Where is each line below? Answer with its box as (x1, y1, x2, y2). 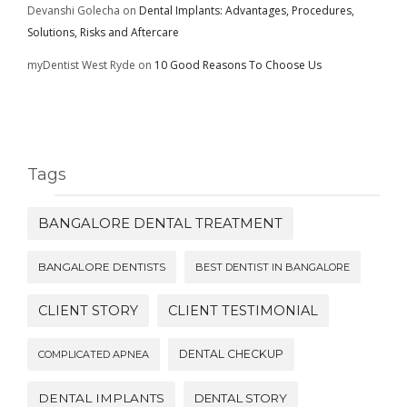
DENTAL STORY (194, 391, 287, 405)
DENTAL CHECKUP (179, 347, 283, 361)
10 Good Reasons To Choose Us (154, 57, 322, 73)
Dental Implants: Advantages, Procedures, (139, 3, 354, 18)
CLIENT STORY (38, 303, 138, 319)
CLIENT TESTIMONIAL (168, 303, 318, 319)
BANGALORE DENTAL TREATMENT (38, 215, 283, 232)
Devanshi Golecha (27, 3, 120, 18)
